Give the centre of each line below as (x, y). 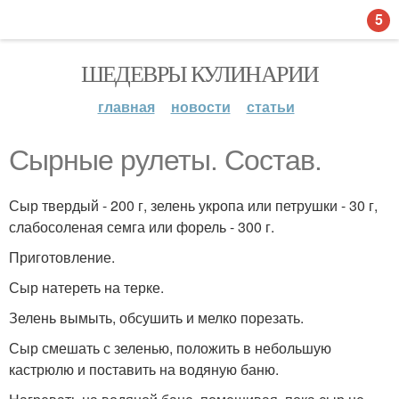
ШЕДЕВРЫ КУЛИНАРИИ (199, 73)
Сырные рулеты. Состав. (165, 160)
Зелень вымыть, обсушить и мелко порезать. (156, 318)
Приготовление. (62, 257)
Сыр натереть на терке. (86, 287)
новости (200, 106)
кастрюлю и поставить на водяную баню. (144, 369)
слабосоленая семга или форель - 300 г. (142, 227)
